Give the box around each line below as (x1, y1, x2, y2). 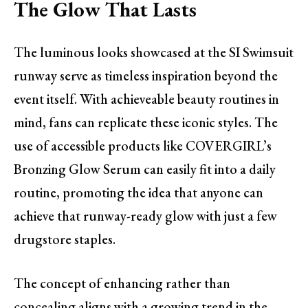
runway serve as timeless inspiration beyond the (14, 66, 278, 85)
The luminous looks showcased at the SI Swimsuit (14, 43, 294, 61)
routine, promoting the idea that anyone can (14, 183, 263, 201)
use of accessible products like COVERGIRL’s (14, 136, 272, 155)
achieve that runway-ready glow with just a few (14, 206, 277, 225)
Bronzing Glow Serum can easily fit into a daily (14, 159, 276, 178)
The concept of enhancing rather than (14, 274, 230, 293)
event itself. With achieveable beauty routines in (14, 89, 279, 108)
